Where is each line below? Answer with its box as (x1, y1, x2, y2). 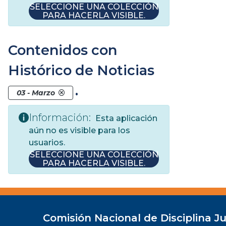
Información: (29, 111, 91, 124)
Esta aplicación (93, 113, 157, 123)
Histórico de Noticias (8, 62, 154, 79)
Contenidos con (8, 41, 117, 59)
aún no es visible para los (29, 125, 130, 135)
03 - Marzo (17, 88, 55, 97)
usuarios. (29, 137, 65, 147)
